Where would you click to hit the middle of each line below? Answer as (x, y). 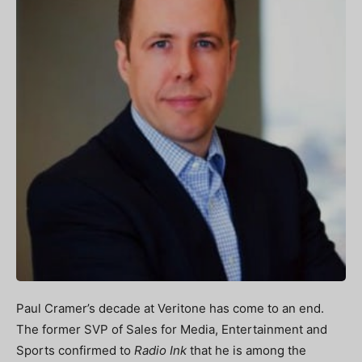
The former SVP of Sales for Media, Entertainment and (172, 330)
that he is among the (248, 351)
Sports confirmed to (75, 351)
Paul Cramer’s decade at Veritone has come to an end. (170, 309)
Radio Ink (162, 351)
